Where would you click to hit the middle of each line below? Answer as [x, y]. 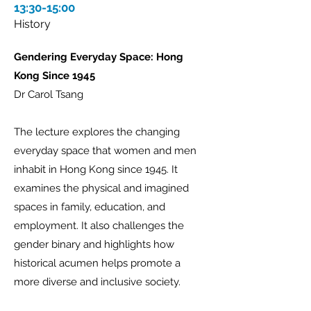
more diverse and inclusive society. [97, 282]
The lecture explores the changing [97, 132]
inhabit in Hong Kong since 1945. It [96, 169]
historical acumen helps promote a [97, 263]
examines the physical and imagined [101, 188]
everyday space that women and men [105, 151]
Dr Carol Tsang [49, 94]
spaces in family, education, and [90, 207]
